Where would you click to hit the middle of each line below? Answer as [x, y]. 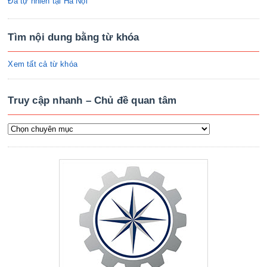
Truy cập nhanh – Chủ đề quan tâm [92, 100]
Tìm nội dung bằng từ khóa [74, 37]
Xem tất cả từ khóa [43, 64]
